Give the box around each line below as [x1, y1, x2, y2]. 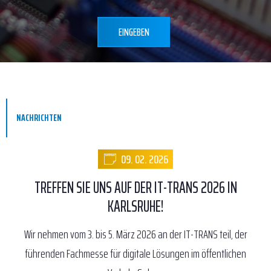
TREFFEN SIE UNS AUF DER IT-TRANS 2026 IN [34, 175, 237, 200]
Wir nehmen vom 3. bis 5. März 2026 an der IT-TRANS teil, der [24, 224, 247, 244]
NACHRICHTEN [16, 110, 62, 125]
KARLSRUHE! [108, 194, 163, 218]
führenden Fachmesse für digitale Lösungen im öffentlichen [25, 244, 246, 263]
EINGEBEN [118, 24, 149, 41]
